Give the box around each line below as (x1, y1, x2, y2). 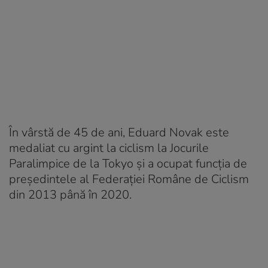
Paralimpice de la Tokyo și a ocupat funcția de (9, 155, 247, 172)
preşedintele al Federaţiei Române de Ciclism (9, 170, 249, 187)
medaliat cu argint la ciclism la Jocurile (9, 139, 209, 156)
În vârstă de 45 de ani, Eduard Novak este (9, 124, 229, 141)
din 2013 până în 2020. (9, 186, 132, 203)
